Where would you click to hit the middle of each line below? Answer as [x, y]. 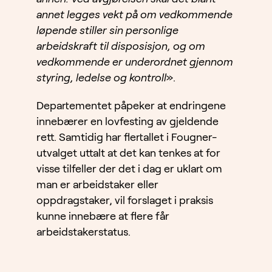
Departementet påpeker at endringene [131, 106]
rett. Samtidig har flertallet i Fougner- [127, 138]
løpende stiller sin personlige [107, 31]
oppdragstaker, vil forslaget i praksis [125, 201]
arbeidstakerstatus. [83, 232]
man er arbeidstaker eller [97, 185]
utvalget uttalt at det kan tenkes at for [128, 153]
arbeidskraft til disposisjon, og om [121, 46]
